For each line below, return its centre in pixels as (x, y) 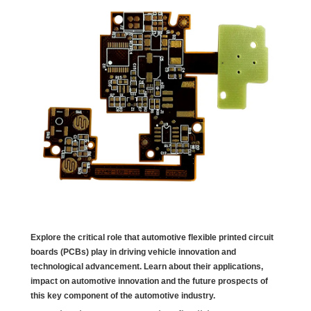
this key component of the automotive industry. (123, 296)
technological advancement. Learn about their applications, (147, 267)
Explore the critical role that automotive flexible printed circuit (152, 238)
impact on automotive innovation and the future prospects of (149, 281)
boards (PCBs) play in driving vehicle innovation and (133, 252)
